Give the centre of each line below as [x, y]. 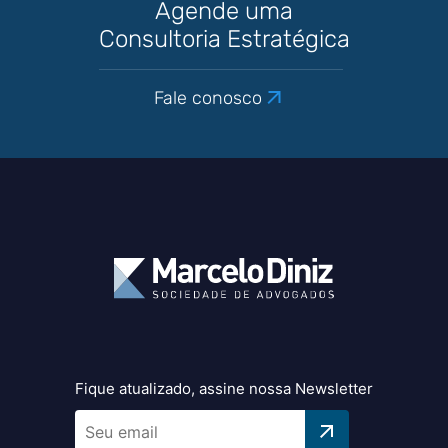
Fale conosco [208, 98]
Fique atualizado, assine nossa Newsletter [224, 388]
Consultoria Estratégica [224, 39]
